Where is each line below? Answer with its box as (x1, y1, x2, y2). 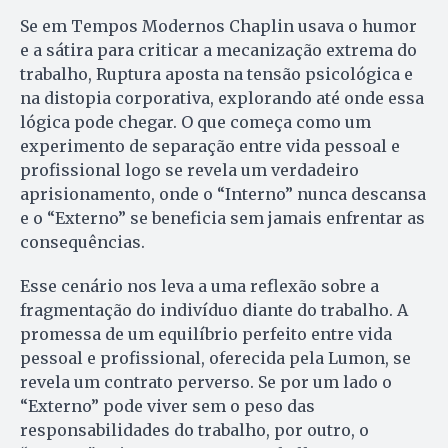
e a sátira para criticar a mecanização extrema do (20, 39, 417, 60)
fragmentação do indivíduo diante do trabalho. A (20, 299, 408, 320)
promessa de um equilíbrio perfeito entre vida (20, 323, 392, 344)
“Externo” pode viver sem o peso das (20, 395, 315, 416)
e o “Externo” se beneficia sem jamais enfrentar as (20, 207, 425, 228)
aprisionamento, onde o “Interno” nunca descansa (20, 183, 426, 204)
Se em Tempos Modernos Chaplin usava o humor (20, 15, 417, 36)
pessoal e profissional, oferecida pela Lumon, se (20, 347, 411, 368)
